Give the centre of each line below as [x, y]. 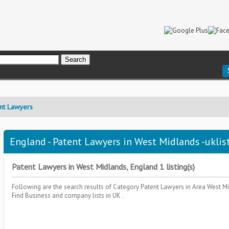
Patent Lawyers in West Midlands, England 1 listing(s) [103, 167]
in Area [196, 187]
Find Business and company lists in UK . [68, 196]
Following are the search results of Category [76, 187]
